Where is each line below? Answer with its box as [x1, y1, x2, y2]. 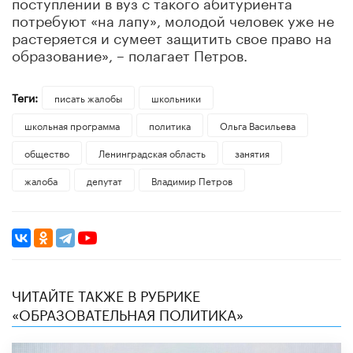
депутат [86, 172, 122, 188]
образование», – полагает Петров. [12, 42, 247, 65]
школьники [150, 89, 201, 105]
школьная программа [24, 117, 120, 132]
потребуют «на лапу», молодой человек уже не [12, 7, 334, 30]
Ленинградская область [98, 144, 206, 160]
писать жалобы [54, 89, 122, 105]
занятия [234, 144, 269, 160]
